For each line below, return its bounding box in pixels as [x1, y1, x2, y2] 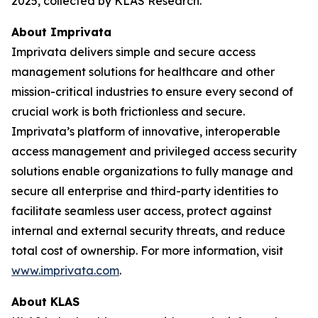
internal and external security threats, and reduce [11, 224, 285, 238]
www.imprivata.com [11, 263, 119, 278]
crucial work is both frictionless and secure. [11, 104, 245, 119]
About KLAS [11, 295, 79, 309]
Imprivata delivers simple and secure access [11, 45, 256, 59]
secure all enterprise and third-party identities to [11, 184, 278, 198]
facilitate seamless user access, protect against [11, 204, 272, 218]
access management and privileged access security [11, 144, 297, 158]
